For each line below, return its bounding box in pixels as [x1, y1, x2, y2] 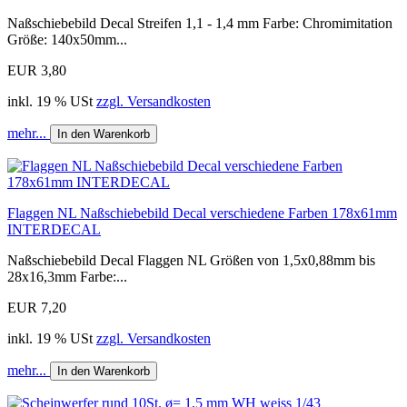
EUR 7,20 [7, 300, 66, 316]
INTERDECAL [7, 222, 101, 238]
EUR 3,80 [7, 63, 66, 79]
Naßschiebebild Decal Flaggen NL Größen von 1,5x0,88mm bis [7, 253, 375, 269]
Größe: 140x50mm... [7, 32, 127, 48]
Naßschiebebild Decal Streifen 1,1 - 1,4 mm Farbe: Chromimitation [7, 15, 392, 32]
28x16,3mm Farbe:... [7, 269, 127, 285]
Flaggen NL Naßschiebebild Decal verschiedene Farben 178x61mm [7, 205, 397, 222]
